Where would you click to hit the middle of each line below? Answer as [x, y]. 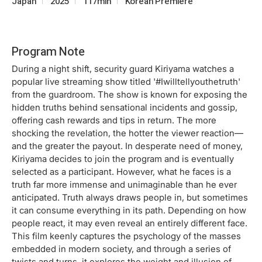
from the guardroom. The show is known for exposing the [130, 94]
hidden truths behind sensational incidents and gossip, [125, 107]
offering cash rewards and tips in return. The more [114, 120]
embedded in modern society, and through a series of [121, 249]
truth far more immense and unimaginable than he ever [124, 184]
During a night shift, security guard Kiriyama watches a [123, 68]
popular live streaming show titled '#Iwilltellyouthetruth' [126, 81]
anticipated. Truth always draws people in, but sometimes [130, 197]
